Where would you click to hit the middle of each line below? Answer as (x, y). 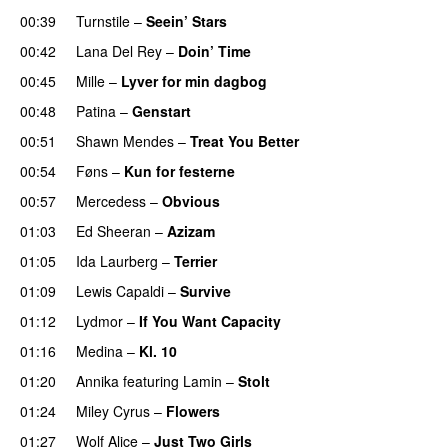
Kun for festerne (179, 170)
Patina (96, 110)
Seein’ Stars (186, 20)
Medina (99, 350)
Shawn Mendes (125, 140)
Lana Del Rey (119, 50)
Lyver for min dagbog (194, 80)
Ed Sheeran (113, 230)
